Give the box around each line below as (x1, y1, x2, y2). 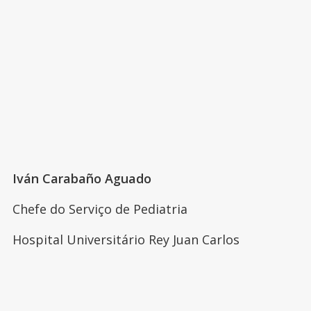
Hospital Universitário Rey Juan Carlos (12, 231, 239, 249)
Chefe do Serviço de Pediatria (12, 201, 187, 218)
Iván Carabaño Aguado (12, 170, 151, 187)
